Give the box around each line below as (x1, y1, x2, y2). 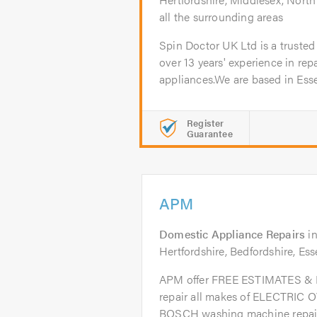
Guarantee (187, 127, 233, 140)
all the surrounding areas (159, 8, 283, 25)
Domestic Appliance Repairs (159, 226, 306, 242)
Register (187, 116, 224, 129)
